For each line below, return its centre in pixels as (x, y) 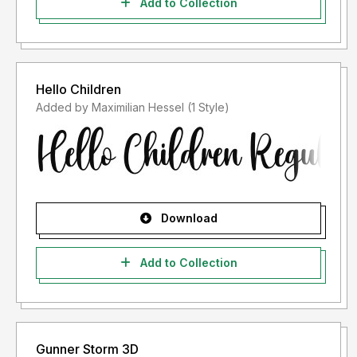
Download (187, 218)
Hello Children (78, 90)
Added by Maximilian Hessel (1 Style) (208, 108)
